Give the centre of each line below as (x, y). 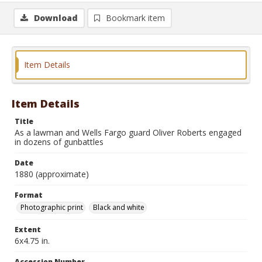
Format (29, 195)
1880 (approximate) (52, 174)
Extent (28, 230)
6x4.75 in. (32, 241)
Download (56, 18)
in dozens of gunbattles (59, 142)
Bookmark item (135, 18)
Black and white (119, 207)
